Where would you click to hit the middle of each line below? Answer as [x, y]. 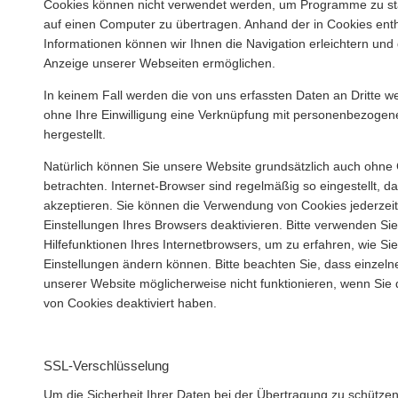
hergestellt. [75, 134]
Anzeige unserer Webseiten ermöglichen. [159, 64]
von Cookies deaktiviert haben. [130, 303]
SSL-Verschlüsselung [106, 365]
